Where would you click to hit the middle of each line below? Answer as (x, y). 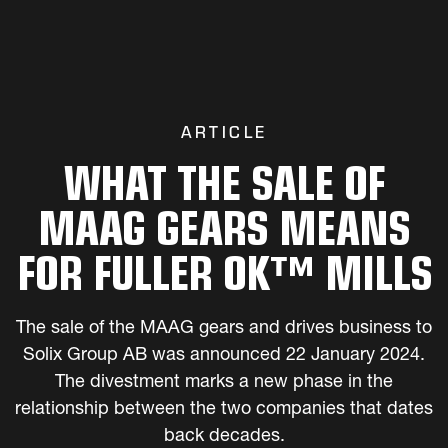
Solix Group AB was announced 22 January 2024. (224, 356)
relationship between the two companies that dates (224, 410)
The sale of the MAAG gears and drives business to (224, 329)
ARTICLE (224, 132)
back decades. (224, 437)
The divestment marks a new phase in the (224, 383)
